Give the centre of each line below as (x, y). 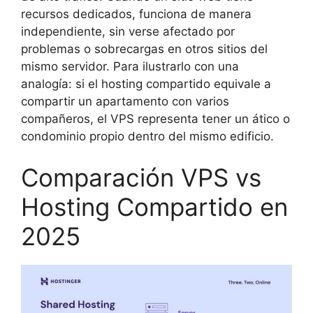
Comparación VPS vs (141, 178)
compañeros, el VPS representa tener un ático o (155, 118)
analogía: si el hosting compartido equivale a (146, 83)
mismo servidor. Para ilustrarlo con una (130, 66)
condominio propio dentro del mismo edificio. (147, 136)
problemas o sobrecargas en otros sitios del (144, 49)
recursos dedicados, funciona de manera (136, 14)
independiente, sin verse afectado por (128, 31)
